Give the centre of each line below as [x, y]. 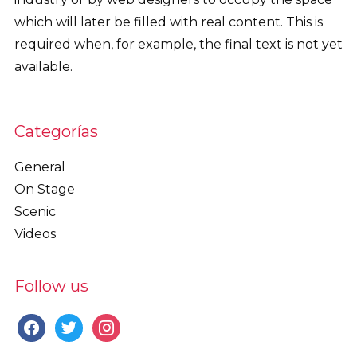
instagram [124, 324]
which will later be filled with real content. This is [168, 22]
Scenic [35, 211]
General [39, 167]
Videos [35, 233]
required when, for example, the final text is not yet [178, 44]
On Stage [44, 189]
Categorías [56, 131]
